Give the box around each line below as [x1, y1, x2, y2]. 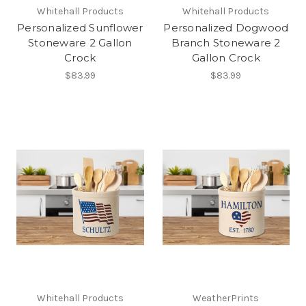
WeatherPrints [193, 292, 260, 304]
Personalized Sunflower [17, 20, 143, 34]
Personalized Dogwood [163, 20, 289, 34]
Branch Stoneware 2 [171, 36, 281, 49]
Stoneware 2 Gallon [28, 36, 133, 49]
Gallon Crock [191, 51, 260, 64]
